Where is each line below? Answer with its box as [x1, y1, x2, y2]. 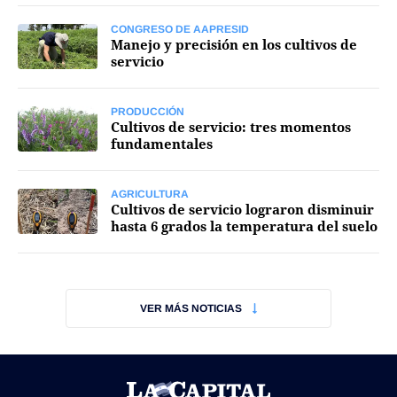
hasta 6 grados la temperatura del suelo [111, 217, 378, 235]
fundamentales [111, 135, 213, 152]
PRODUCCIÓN [111, 105, 184, 118]
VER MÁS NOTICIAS [140, 302, 242, 315]
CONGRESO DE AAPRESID [111, 23, 249, 35]
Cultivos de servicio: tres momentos [111, 118, 351, 136]
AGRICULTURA [111, 188, 189, 200]
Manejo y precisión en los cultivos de [111, 35, 357, 53]
